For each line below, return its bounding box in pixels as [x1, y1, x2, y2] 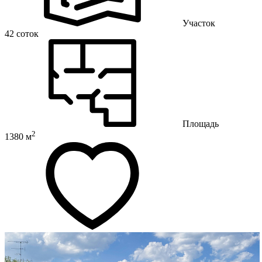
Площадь [182, 118, 219, 129]
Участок [182, 18, 215, 28]
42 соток [5, 28, 39, 39]
